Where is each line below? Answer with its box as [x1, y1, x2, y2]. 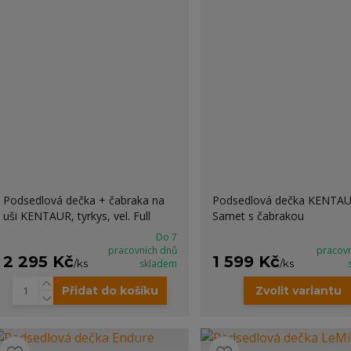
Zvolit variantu [255, 284, 342, 298]
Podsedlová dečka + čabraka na [2, 193, 165, 208]
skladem [139, 257, 177, 270]
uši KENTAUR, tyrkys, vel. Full [2, 208, 150, 223]
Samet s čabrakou [212, 208, 304, 223]
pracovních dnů [107, 244, 177, 257]
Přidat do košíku [62, 284, 159, 298]
